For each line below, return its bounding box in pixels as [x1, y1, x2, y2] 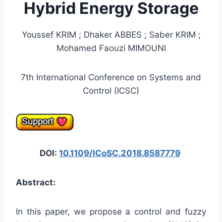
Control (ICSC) [83, 86, 139, 96]
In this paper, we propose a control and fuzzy [16, 207, 206, 217]
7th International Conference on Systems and [21, 72, 201, 83]
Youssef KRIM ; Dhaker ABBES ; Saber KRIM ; [21, 30, 201, 40]
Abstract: [16, 177, 55, 188]
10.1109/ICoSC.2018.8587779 [59, 148, 180, 159]
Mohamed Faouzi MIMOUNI [56, 43, 166, 54]
